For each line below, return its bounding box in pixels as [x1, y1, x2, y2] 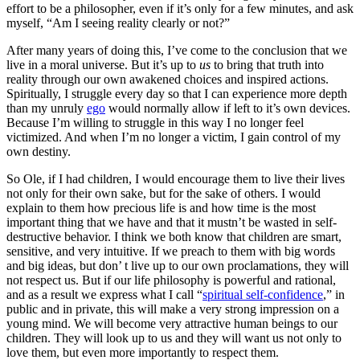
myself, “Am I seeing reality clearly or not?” [6, 16, 230, 31]
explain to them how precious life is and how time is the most [6, 201, 316, 215]
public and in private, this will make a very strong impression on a [6, 302, 339, 317]
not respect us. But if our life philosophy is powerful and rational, [6, 273, 336, 288]
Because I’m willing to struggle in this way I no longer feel [6, 116, 304, 130]
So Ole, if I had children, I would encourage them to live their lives [6, 172, 345, 186]
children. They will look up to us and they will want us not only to [6, 331, 342, 346]
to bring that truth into [211, 58, 324, 72]
